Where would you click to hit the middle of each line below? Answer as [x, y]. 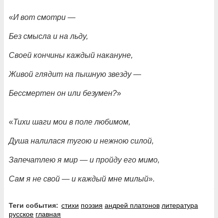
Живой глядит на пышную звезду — [75, 74]
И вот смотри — [44, 17]
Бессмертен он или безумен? [63, 93]
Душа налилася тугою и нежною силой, [81, 141]
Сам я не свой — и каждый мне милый [79, 179]
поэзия [92, 205]
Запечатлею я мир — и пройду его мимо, [84, 160]
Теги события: [36, 205]
